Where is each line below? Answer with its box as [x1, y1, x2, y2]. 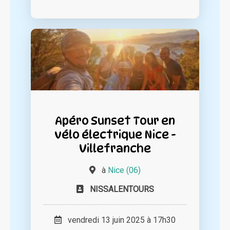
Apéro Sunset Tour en [55, 113, 175, 127]
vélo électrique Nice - [54, 127, 176, 141]
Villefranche [79, 141, 151, 155]
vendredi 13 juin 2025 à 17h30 [62, 215, 176, 225]
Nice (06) [108, 165, 141, 175]
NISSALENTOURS [89, 184, 154, 194]
